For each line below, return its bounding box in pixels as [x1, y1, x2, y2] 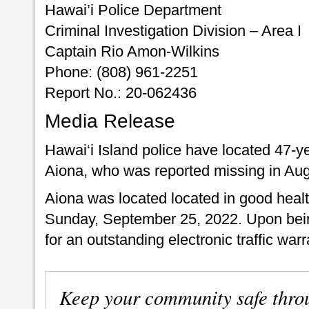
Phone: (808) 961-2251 [45, 63, 198, 81]
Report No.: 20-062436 [45, 84, 197, 101]
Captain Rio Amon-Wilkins [45, 43, 219, 60]
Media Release [45, 110, 175, 132]
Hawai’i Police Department [45, 1, 221, 19]
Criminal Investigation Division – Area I [45, 22, 301, 39]
